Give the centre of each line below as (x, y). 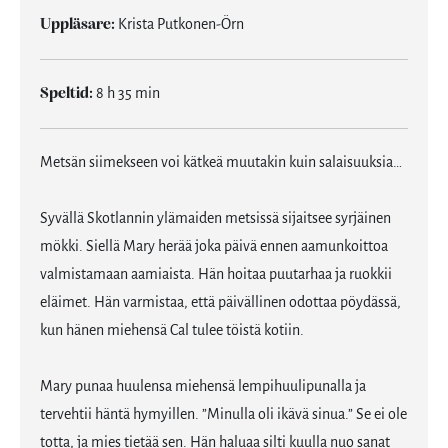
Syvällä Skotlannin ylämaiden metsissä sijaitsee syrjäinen (215, 219)
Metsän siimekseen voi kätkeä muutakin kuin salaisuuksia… (221, 163)
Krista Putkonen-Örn (179, 25)
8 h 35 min (126, 94)
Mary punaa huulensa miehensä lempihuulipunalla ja (203, 387)
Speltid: (66, 94)
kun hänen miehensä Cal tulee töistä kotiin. (172, 331)
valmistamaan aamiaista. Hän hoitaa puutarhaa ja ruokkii (216, 275)
